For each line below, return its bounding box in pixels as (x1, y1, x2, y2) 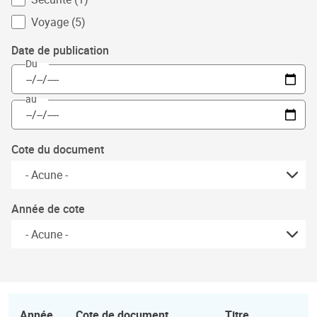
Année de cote (11, 201, 85, 217)
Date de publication (11, 42, 109, 58)
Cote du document (11, 142, 104, 157)
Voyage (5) (31, 14, 86, 30)
